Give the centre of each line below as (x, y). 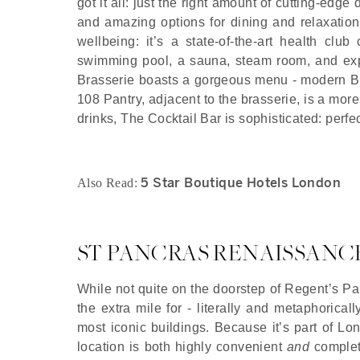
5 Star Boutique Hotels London (241, 182)
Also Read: (109, 182)
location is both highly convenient (182, 346)
